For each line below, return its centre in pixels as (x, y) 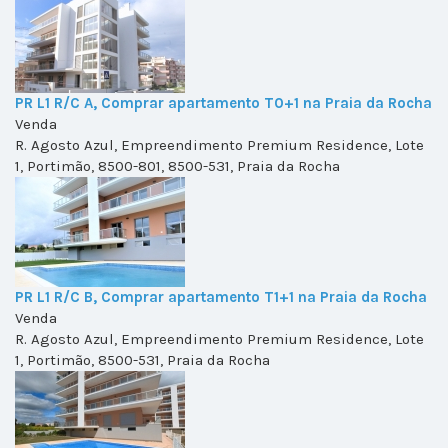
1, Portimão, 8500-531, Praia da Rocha (142, 360)
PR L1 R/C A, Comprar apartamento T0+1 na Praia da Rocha (223, 103)
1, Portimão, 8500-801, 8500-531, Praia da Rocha (177, 166)
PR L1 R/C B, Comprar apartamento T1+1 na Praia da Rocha (221, 297)
